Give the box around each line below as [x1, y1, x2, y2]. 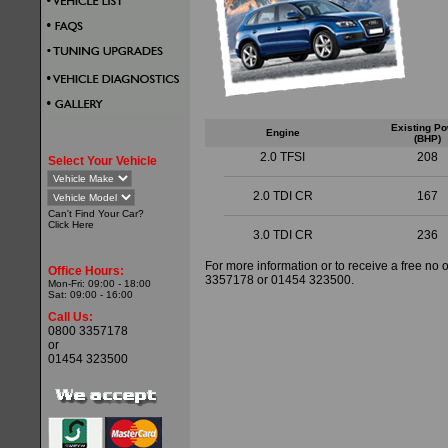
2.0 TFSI [260, 150, 305, 164]
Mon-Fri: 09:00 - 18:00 [45, 278, 151, 289]
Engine [265, 127, 300, 138]
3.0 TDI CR [252, 228, 313, 242]
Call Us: [45, 310, 93, 324]
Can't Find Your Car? [45, 208, 144, 219]
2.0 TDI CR [252, 189, 313, 203]
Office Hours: [45, 264, 124, 278]
